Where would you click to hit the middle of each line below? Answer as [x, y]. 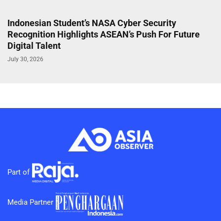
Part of [18, 172]
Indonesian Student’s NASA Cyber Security [92, 23]
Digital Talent [34, 45]
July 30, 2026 [25, 59]
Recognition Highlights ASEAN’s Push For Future [104, 34]
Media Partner [30, 202]
